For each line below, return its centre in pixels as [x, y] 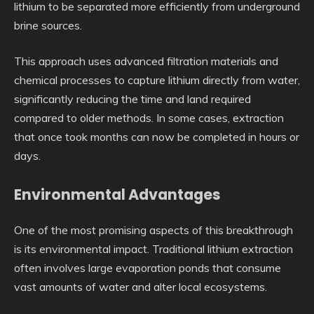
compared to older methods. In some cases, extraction [149, 117]
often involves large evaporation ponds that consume [148, 268]
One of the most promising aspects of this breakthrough [153, 230]
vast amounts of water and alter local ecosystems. [141, 287]
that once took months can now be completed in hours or [157, 136]
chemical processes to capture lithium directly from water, [157, 80]
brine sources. [48, 25]
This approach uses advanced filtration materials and [146, 61]
